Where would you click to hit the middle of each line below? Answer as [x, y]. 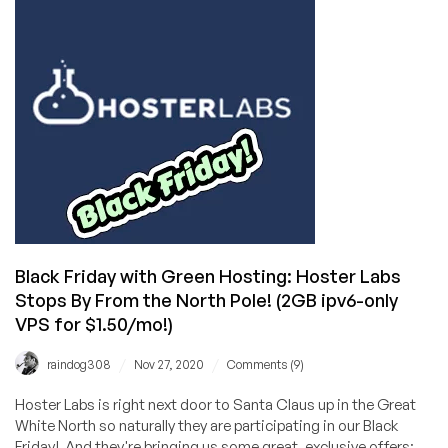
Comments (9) [265, 365]
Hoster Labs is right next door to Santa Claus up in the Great [215, 405]
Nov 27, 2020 [169, 365]
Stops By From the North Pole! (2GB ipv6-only [206, 300]
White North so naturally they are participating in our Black [206, 426]
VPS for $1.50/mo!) [94, 324]
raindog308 [79, 365]
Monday [125, 24]
